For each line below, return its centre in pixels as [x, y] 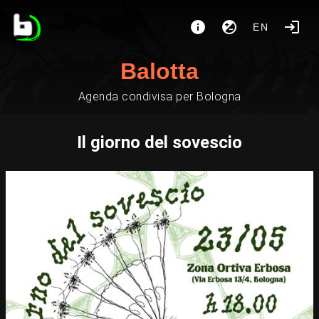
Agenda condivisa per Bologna [159, 96]
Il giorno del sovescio [159, 142]
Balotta [159, 71]
